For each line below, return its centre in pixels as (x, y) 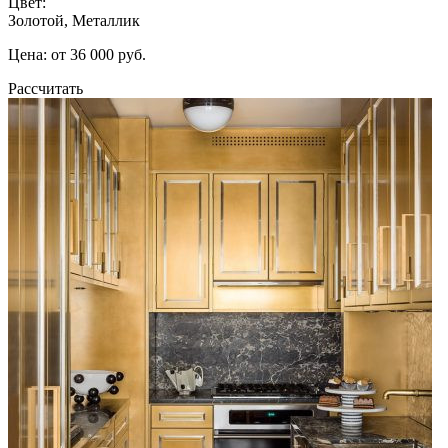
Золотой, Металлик (74, 20)
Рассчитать (45, 88)
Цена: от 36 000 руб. (77, 54)
